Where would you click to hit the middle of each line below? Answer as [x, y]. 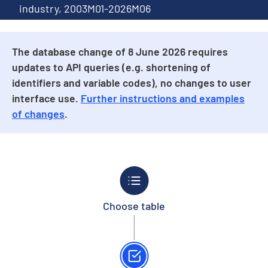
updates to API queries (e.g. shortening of [111, 67]
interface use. [46, 98]
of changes [38, 113]
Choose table [134, 205]
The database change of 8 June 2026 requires [120, 51]
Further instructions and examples [163, 98]
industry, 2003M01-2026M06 [85, 8]
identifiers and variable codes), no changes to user [132, 82]
